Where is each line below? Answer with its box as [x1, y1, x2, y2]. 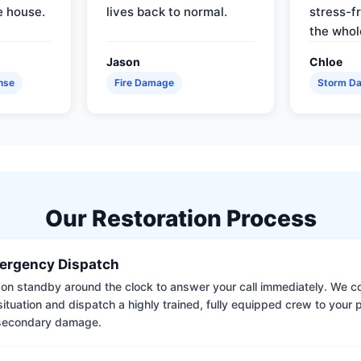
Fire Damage [114, 76, 175, 89]
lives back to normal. [106, 3, 228, 19]
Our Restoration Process [44, 204, 317, 232]
